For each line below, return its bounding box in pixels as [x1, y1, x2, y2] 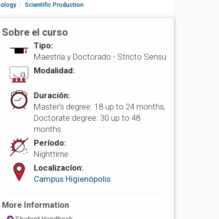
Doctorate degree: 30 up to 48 [34, 113, 141, 123]
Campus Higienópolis [34, 174, 111, 184]
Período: [34, 138, 66, 148]
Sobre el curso [2, 26, 68, 39]
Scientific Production [25, 1, 84, 9]
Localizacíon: [34, 163, 84, 173]
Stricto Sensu [117, 52, 167, 62]
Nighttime [34, 149, 69, 159]
